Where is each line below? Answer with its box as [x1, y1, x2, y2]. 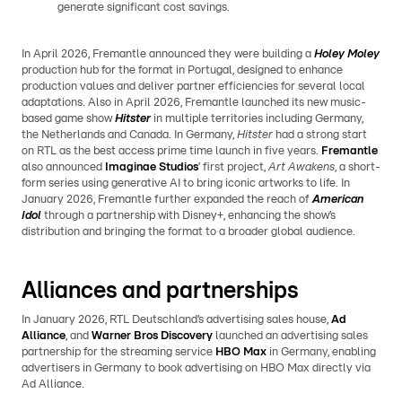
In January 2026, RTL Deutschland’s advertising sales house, [22, 313, 331, 326]
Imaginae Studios [105, 161, 198, 173]
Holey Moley [314, 48, 380, 60]
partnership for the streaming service [22, 345, 215, 358]
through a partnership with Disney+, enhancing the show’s [44, 209, 336, 222]
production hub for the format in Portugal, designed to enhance [22, 64, 343, 76]
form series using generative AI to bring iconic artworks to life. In [22, 177, 350, 189]
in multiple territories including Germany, [151, 112, 363, 125]
